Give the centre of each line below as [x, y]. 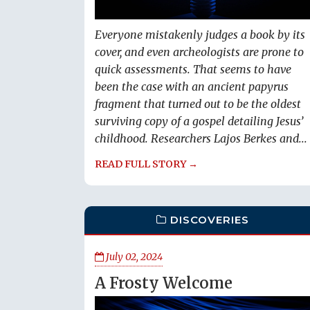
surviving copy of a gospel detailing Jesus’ [199, 121]
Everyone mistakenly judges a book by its [200, 35]
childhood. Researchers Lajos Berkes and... [201, 139]
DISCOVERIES [210, 220]
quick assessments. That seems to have [193, 70]
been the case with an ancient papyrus [192, 87]
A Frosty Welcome [164, 283]
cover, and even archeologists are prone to [199, 52]
